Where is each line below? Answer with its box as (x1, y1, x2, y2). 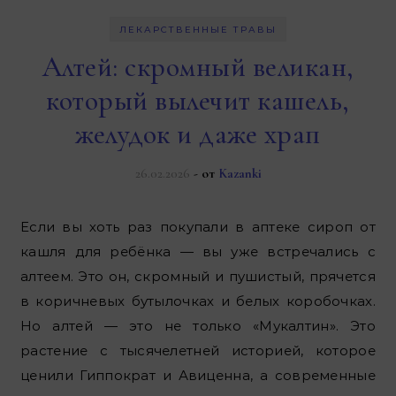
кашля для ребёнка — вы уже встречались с (20, 243, 376, 261)
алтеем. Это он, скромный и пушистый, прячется (20, 268, 376, 286)
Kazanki (217, 165, 262, 182)
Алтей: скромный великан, (42, 49, 354, 85)
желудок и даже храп (75, 117, 321, 152)
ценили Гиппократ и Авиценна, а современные (20, 367, 376, 385)
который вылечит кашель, (46, 83, 350, 118)
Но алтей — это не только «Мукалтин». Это (20, 317, 376, 335)
